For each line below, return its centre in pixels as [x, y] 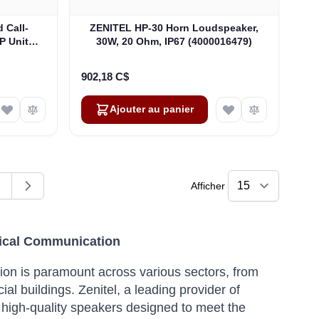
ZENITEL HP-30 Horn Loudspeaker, [174, 28]
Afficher [208, 186]
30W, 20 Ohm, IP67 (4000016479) [174, 42]
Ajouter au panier [152, 110]
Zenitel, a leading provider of [159, 290]
